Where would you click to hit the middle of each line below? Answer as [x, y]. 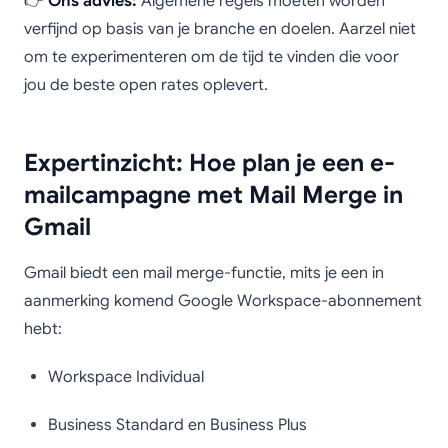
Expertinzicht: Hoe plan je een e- [209, 163]
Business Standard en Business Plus [177, 425]
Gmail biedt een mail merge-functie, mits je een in [204, 273]
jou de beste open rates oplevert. [146, 85]
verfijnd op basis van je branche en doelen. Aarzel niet [220, 29]
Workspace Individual [126, 377]
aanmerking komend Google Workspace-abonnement [223, 301]
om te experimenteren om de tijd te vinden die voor [211, 57]
